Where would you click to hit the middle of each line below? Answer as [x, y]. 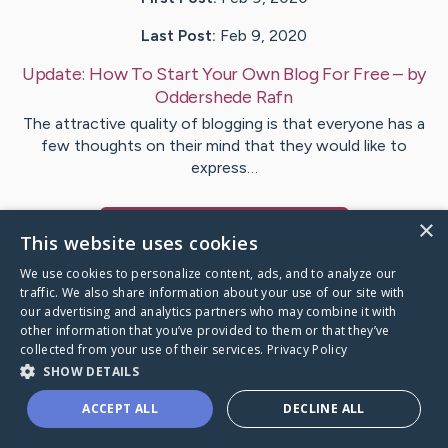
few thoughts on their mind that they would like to [224, 146]
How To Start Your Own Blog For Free [239, 74]
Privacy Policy [307, 349]
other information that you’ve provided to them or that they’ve [205, 330]
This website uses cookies [139, 243]
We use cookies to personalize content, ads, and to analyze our [208, 273]
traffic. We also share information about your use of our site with [212, 292]
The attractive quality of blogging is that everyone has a [224, 124]
